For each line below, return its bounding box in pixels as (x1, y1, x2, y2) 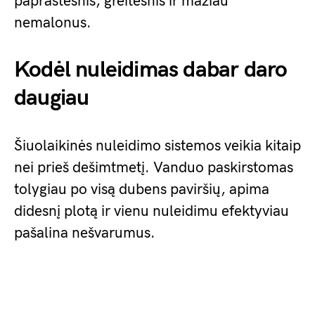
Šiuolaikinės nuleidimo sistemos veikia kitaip (14, 137, 301, 155)
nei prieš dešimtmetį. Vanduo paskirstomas (14, 159, 293, 176)
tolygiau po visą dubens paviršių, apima (14, 181, 269, 198)
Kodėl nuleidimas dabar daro (14, 56, 288, 84)
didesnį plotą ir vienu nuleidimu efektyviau (14, 202, 289, 220)
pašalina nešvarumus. (14, 224, 155, 242)
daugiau (14, 84, 89, 112)
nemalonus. (14, 14, 91, 32)
